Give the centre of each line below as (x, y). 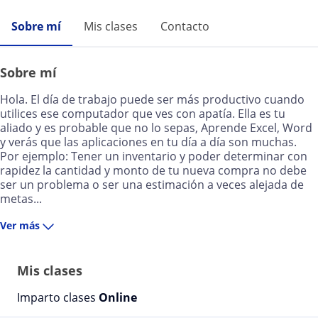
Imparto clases (58, 297)
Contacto (185, 26)
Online (118, 297)
